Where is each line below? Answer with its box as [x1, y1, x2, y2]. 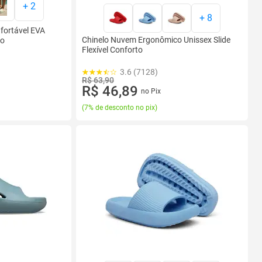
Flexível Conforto [82, 45, 143, 54]
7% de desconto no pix [84, 104, 155, 112]
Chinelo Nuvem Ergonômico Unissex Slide [82, 35, 230, 44]
